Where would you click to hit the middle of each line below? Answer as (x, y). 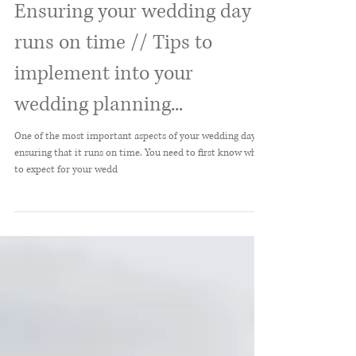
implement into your (104, 113)
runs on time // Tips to (113, 82)
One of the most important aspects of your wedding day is (140, 176)
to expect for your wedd (66, 209)
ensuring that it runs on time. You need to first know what (79, 193)
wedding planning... (99, 144)
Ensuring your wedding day (133, 51)
